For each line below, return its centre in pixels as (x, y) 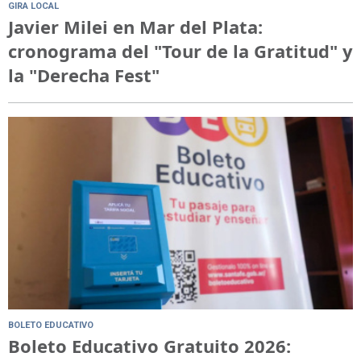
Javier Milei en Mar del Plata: (135, 27)
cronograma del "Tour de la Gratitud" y (180, 51)
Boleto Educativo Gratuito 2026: (149, 345)
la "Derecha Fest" (84, 75)
